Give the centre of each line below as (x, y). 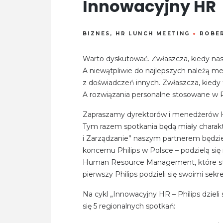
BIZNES (97, 34)
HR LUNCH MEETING (153, 34)
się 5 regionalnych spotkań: (129, 206)
